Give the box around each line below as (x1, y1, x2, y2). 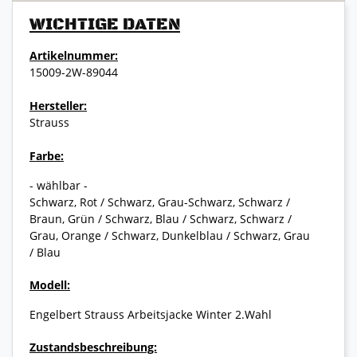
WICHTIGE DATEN (29, 14, 180, 36)
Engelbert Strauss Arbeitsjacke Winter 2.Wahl (29, 307, 272, 323)
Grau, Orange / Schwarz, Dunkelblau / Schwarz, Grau (29, 228, 310, 244)
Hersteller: (29, 98, 87, 114)
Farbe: (29, 148, 64, 164)
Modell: (29, 277, 70, 293)
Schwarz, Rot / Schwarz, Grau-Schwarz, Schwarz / (29, 194, 290, 210)
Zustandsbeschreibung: (29, 339, 157, 355)
